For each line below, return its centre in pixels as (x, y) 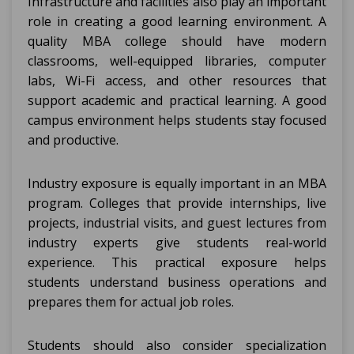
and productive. (73, 140)
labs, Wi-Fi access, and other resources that (177, 81)
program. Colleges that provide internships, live (177, 203)
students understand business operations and (177, 282)
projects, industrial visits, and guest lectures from (177, 223)
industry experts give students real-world (177, 243)
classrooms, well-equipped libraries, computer (177, 61)
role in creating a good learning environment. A (177, 21)
